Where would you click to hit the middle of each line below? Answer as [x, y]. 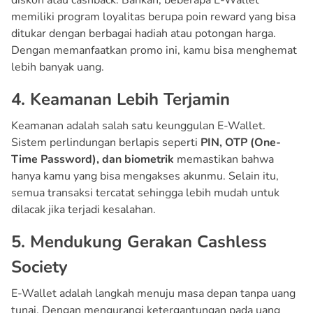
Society [39, 267]
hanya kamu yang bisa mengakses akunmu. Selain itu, [145, 176]
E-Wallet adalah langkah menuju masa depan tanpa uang [153, 293]
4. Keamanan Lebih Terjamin [121, 99]
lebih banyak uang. [58, 67]
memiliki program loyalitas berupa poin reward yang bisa [153, 16]
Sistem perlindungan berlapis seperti [106, 142]
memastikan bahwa [224, 159]
